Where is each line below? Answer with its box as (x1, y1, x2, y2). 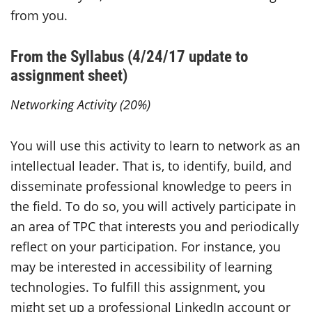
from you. (10, 6, 68, 24)
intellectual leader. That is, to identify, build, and (10, 157, 292, 174)
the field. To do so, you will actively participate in (10, 197, 296, 214)
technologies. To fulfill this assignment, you (10, 278, 265, 295)
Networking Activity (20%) (10, 95, 150, 113)
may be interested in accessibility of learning (10, 258, 272, 275)
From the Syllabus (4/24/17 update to (10, 45, 248, 66)
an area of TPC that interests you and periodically (10, 217, 299, 235)
